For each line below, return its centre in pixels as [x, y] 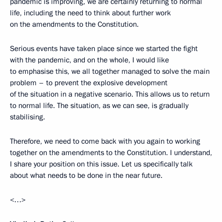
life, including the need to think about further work [90, 13]
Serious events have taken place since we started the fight [104, 49]
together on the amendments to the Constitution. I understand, [111, 153]
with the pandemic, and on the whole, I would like [89, 60]
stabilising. [28, 117]
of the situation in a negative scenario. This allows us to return [110, 94]
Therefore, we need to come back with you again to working [105, 141]
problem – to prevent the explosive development [89, 83]
